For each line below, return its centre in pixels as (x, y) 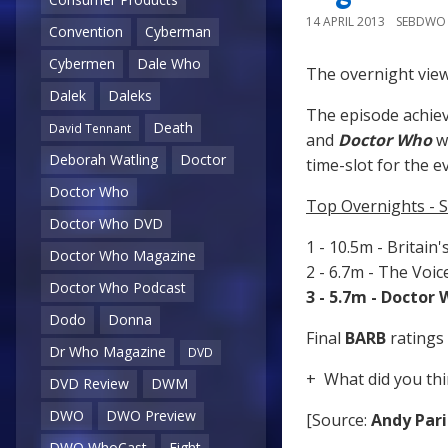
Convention (86, 32)
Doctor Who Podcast (117, 288)
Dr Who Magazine (107, 352)
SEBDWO (421, 22)
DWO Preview (151, 416)
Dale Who (169, 64)
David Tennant (90, 128)
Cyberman (178, 32)
